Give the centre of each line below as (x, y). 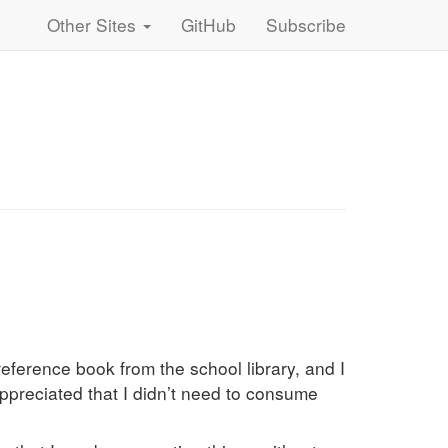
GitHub (208, 24)
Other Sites (94, 24)
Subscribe (306, 24)
